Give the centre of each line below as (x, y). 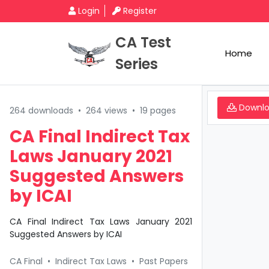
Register (140, 11)
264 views (107, 110)
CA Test (143, 42)
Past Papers (164, 261)
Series (137, 64)
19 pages (158, 110)
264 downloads (41, 110)
